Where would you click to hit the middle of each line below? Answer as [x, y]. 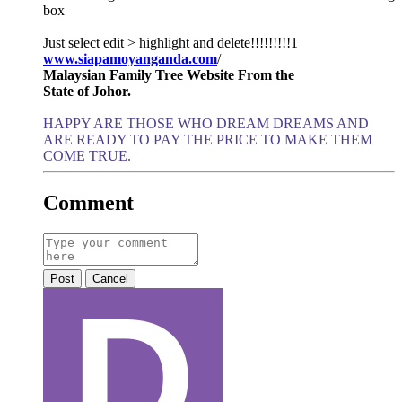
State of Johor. [87, 91]
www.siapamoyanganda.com [130, 58]
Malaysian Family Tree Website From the [169, 74]
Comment [88, 202]
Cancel [110, 278]
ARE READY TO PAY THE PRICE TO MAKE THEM [208, 139]
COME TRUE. [87, 155]
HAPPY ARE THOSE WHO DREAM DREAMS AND [206, 123]
